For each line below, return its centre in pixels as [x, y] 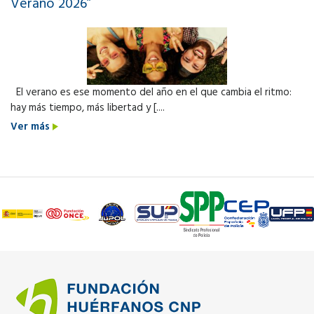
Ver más [32, 127]
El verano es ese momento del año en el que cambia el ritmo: [151, 92]
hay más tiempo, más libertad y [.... [88, 108]
